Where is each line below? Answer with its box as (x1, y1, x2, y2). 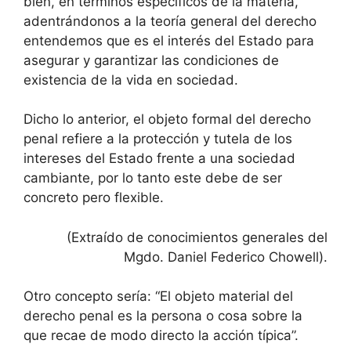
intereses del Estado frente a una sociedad (24, 150, 295, 166)
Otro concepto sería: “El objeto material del (24, 288, 293, 304)
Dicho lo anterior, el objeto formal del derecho (24, 111, 311, 127)
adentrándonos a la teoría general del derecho (24, 13, 317, 29)
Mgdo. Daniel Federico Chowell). (124, 248, 327, 265)
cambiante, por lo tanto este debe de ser (24, 170, 282, 186)
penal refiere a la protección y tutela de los (24, 131, 292, 147)
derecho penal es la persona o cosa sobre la (24, 308, 302, 324)
